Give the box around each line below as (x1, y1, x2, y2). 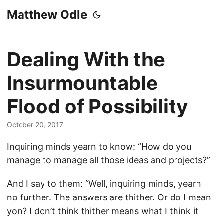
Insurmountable (7, 71, 158, 95)
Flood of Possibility (7, 94, 188, 118)
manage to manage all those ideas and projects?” (7, 155, 210, 165)
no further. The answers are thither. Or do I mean (7, 192, 211, 202)
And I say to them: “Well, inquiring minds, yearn (7, 178, 201, 189)
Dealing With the (7, 47, 165, 71)
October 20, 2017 (7, 120, 63, 129)
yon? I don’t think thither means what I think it (7, 206, 198, 216)
